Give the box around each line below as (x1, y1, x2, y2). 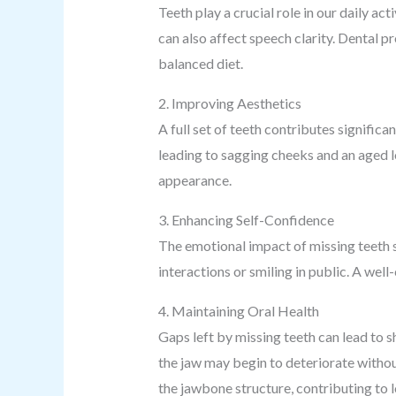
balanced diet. (157, 55, 243, 72)
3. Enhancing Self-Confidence (157, 211, 334, 228)
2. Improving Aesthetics (157, 95, 301, 111)
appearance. (157, 171, 232, 188)
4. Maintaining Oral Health (157, 302, 319, 319)
